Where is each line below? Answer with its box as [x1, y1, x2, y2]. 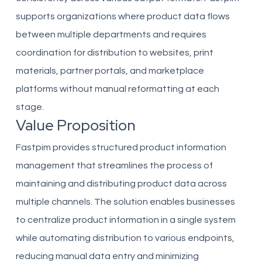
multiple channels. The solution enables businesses [15, 197, 235, 206]
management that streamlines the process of [15, 161, 213, 170]
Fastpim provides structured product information [15, 143, 226, 152]
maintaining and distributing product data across [15, 179, 227, 188]
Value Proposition [15, 115, 136, 135]
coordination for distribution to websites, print [15, 48, 213, 57]
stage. [15, 102, 44, 112]
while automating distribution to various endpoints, [15, 233, 235, 243]
